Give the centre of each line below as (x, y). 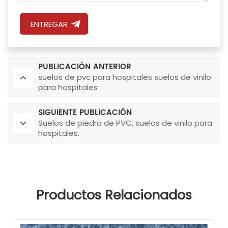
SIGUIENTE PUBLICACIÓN (85, 113)
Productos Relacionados (114, 195)
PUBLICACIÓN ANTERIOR (85, 67)
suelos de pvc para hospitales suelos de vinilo (125, 77)
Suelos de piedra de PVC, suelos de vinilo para (125, 123)
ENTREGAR (49, 24)
